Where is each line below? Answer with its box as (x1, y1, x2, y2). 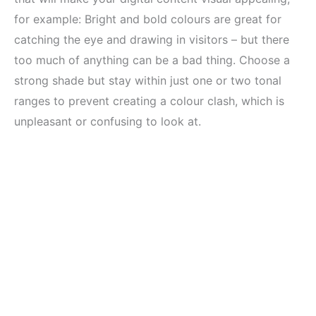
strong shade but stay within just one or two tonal (14, 73, 281, 88)
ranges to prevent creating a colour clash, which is (14, 94, 284, 109)
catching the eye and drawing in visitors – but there (14, 32, 289, 47)
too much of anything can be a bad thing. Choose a (14, 53, 290, 68)
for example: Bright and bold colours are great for (14, 12, 281, 27)
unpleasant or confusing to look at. (14, 114, 201, 129)
